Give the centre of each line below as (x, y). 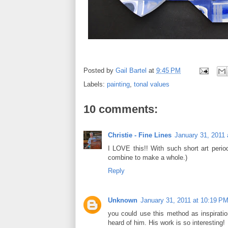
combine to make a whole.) (148, 157)
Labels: (95, 84)
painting (118, 84)
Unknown (123, 200)
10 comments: (121, 109)
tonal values (152, 84)
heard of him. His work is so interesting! (166, 222)
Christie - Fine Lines (140, 135)
